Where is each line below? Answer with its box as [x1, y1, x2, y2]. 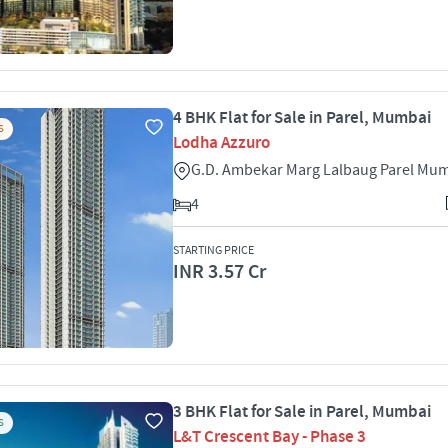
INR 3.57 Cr [173, 259, 266, 285]
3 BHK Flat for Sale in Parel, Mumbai [173, 401, 431, 423]
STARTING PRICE [173, 243, 254, 258]
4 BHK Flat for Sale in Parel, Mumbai [173, 107, 431, 129]
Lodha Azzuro [173, 132, 270, 154]
